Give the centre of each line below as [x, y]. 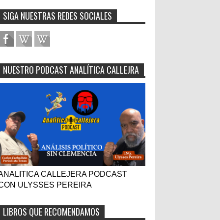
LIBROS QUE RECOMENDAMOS [51, 211]
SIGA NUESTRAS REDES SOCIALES [57, 16]
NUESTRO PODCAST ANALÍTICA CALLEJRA [71, 70]
